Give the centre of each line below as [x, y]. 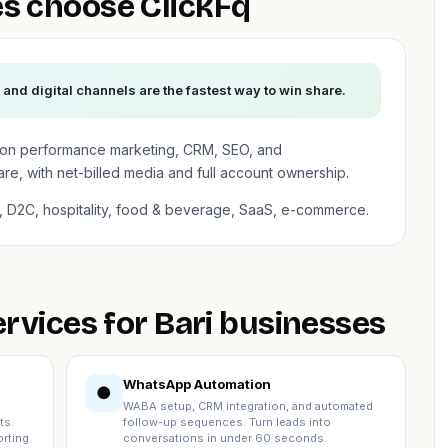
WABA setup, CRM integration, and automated [248, 406]
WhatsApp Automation [197, 384]
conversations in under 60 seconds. [225, 438]
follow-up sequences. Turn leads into [227, 422]
